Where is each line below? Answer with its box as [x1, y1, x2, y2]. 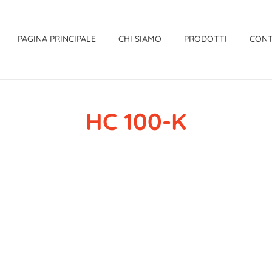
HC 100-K [86, 107, 186, 136]
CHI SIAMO [118, 33, 162, 44]
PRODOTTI [184, 33, 228, 44]
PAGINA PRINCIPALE [18, 33, 96, 44]
